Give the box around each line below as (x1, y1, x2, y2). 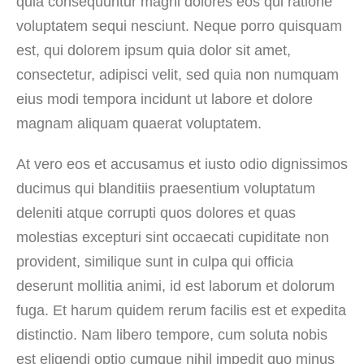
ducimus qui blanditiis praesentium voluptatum (16, 180, 315, 197)
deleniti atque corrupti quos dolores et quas (16, 204, 296, 221)
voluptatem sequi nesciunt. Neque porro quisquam (16, 17, 342, 34)
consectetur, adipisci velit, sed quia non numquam (16, 66, 339, 83)
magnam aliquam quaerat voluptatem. (16, 115, 262, 132)
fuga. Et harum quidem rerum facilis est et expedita (16, 301, 346, 318)
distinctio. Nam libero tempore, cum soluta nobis (16, 326, 327, 343)
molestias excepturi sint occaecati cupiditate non (16, 228, 329, 245)
